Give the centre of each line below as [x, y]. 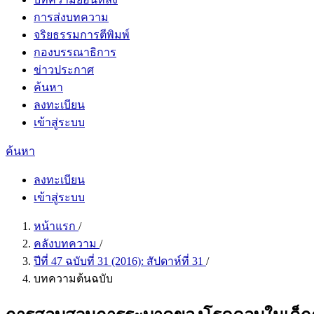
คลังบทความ [67, 244]
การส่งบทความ [71, 17]
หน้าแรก [56, 226]
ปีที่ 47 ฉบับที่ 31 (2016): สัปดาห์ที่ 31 [120, 261]
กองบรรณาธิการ [75, 52]
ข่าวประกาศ [64, 70]
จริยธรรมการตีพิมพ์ [82, 35]
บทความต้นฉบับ [73, 279]
